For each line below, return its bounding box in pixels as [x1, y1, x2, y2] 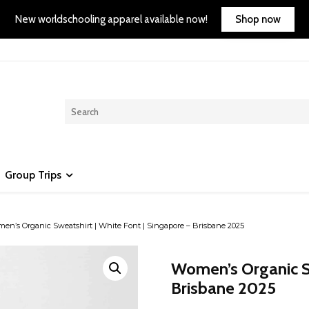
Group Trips [5, 168, 61, 182]
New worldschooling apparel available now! [14, 12, 208, 26]
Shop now [235, 12, 281, 26]
